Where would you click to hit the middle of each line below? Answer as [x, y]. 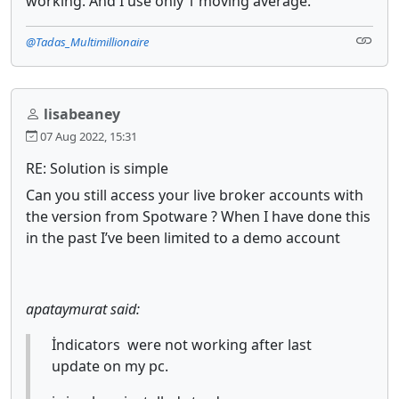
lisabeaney [82, 114]
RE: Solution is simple [97, 168]
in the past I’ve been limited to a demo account [187, 237]
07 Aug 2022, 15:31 [87, 136]
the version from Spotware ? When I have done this [198, 216]
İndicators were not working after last [182, 344]
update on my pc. [110, 366]
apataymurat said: [83, 309]
